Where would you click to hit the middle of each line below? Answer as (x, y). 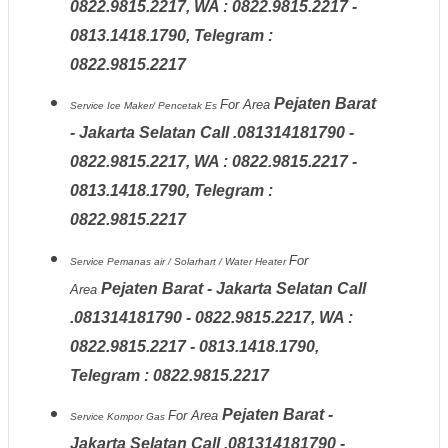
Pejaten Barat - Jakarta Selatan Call (233, 288)
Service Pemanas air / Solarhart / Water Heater (179, 261)
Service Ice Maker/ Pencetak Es (144, 106)
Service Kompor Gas (118, 417)
